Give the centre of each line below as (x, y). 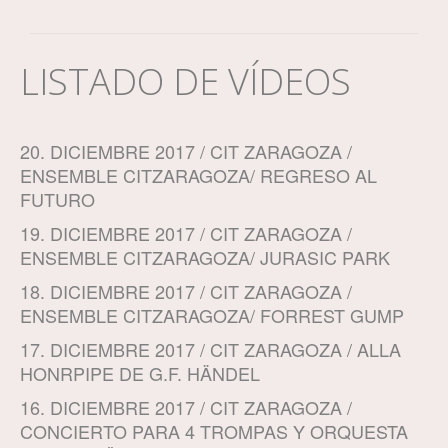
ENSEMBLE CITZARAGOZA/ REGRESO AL (198, 175)
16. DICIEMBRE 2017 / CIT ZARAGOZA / (186, 407)
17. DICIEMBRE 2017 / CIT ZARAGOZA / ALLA (210, 349)
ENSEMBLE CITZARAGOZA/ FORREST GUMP (212, 315)
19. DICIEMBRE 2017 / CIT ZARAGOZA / (186, 233)
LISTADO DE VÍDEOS (185, 82)
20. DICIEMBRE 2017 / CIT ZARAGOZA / (186, 151)
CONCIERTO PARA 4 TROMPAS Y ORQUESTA (214, 431)
